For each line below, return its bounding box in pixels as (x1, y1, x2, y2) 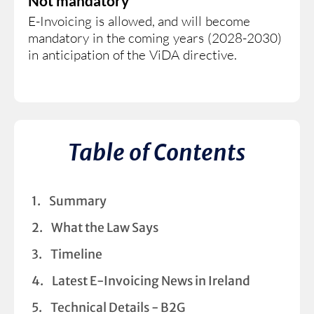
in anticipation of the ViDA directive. (28, 46, 237, 63)
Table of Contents (68, 138, 246, 167)
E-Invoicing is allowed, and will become (28, 12, 250, 29)
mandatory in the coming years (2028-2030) (28, 29, 282, 46)
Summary (49, 193, 107, 209)
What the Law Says (51, 219, 158, 235)
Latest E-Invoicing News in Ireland (52, 273, 250, 289)
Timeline (50, 246, 102, 262)
